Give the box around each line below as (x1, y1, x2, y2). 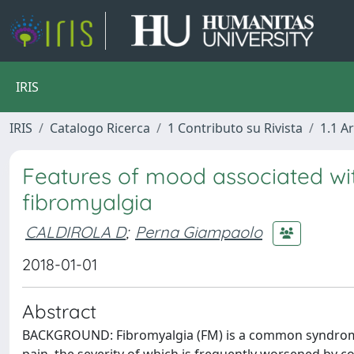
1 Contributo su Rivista (168, 119, 303, 137)
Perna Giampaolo (135, 221, 262, 242)
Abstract (22, 299, 96, 323)
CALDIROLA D (25, 221, 126, 242)
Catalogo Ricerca (50, 119, 150, 137)
